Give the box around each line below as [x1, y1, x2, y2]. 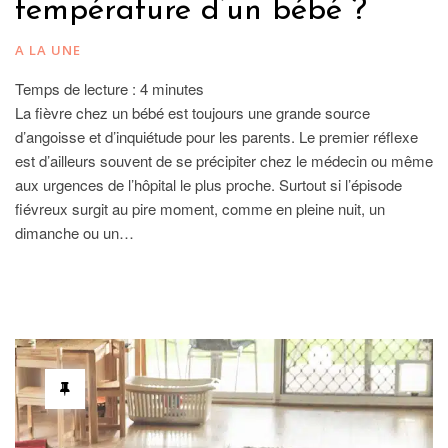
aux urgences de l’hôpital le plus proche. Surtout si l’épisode [15, 174, 402, 196]
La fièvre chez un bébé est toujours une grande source [15, 102, 370, 124]
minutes [152, 78, 204, 100]
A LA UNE [15, 41, 81, 60]
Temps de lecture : [15, 78, 140, 100]
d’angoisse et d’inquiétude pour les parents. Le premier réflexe [15, 126, 418, 148]
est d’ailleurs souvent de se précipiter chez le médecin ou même [15, 150, 433, 172]
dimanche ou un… [15, 222, 134, 244]
